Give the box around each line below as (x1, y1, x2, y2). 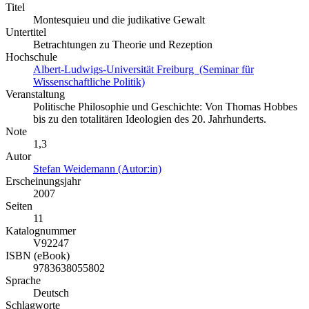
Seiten (6, 200, 32, 212)
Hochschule (6, 51, 57, 63)
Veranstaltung (6, 88, 65, 101)
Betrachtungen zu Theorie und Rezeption (33, 39, 212, 51)
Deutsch (33, 287, 69, 299)
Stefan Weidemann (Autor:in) (33, 163, 161, 175)
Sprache (6, 275, 41, 287)
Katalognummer (6, 225, 76, 237)
